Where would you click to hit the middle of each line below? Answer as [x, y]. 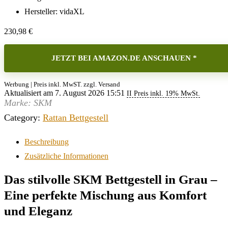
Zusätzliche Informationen [66, 156]
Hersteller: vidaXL [54, 11]
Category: [23, 118]
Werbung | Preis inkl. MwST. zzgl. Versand [62, 84]
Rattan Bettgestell [76, 118]
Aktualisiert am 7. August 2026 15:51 [65, 93]
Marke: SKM [28, 103]
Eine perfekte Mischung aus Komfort [105, 195]
